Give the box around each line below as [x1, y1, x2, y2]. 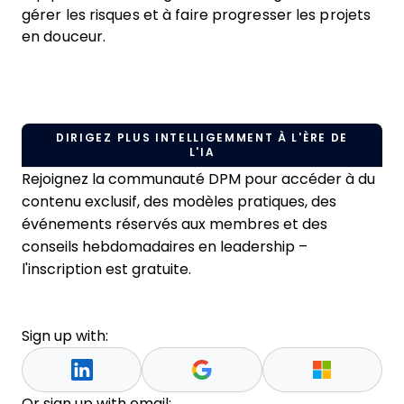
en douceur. [22, 29, 106, 44]
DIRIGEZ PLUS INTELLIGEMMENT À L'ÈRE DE [56, 132, 348, 144]
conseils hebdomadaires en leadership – [22, 239, 308, 254]
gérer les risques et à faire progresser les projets [22, 7, 372, 23]
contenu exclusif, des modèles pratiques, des [22, 194, 336, 209]
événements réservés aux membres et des [22, 216, 327, 232]
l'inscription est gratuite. [22, 262, 191, 277]
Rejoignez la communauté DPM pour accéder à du [22, 171, 375, 187]
